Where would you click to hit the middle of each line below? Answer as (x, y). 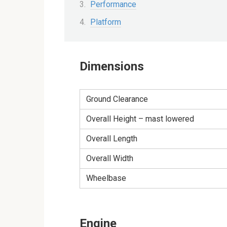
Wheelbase (106, 178)
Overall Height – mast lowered (140, 119)
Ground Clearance (117, 99)
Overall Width (110, 158)
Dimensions (112, 66)
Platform (106, 22)
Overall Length (112, 138)
